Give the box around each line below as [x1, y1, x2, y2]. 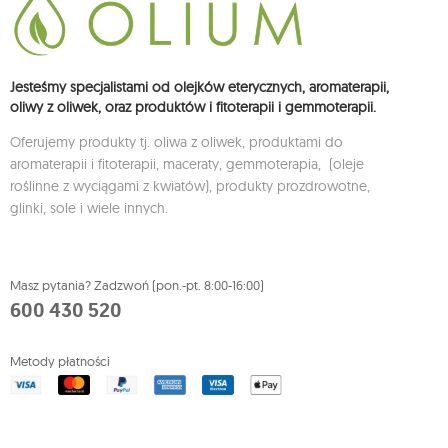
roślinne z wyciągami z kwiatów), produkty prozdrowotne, [10, 177, 370, 196]
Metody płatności [10, 353, 110, 370]
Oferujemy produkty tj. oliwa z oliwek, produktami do [10, 133, 343, 152]
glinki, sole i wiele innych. [10, 199, 168, 218]
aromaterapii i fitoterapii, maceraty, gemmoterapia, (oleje [10, 155, 364, 174]
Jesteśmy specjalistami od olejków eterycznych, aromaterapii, [10, 78, 389, 97]
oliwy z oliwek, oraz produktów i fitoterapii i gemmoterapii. [10, 98, 376, 117]
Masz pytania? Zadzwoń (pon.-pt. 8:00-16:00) [10, 277, 264, 294]
